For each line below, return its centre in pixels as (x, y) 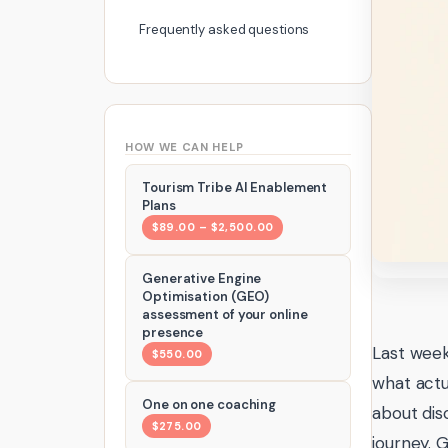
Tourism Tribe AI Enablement (235, 188)
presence (173, 332)
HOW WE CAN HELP (185, 146)
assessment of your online (225, 314)
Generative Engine (202, 278)
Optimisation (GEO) (206, 296)
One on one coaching (209, 404)
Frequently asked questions (224, 29)
